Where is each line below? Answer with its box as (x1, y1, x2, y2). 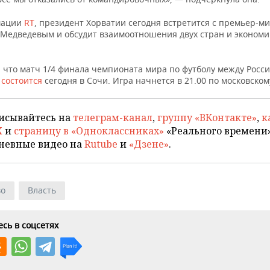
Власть (28, 184, 56, 196)
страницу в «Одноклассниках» (14, 124, 164, 137)
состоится (1, 75, 42, 86)
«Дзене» (129, 137, 169, 151)
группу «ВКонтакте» (157, 111, 257, 124)
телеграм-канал (73, 111, 152, 124)
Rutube (84, 137, 118, 151)
